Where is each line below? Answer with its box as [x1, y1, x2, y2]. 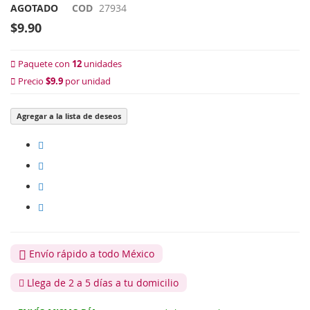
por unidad [63, 75, 111, 88]
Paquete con [16, 58, 72, 71]
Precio [16, 75, 46, 88]
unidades [82, 58, 122, 71]
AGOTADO [10, 1, 58, 15]
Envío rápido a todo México [26, 247, 154, 261]
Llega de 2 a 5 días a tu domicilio [24, 276, 179, 290]
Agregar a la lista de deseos [17, 111, 121, 122]
